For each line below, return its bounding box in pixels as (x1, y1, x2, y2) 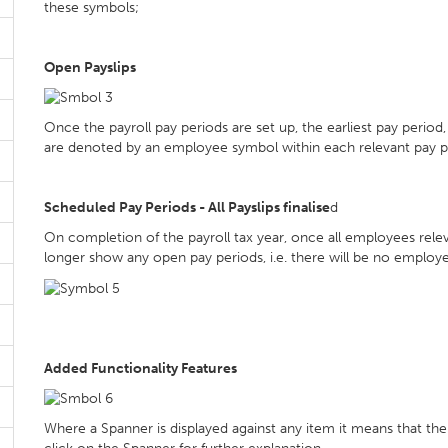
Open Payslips (44, 59, 136, 76)
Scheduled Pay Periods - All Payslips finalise (44, 199, 330, 217)
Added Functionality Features (44, 359, 237, 377)
